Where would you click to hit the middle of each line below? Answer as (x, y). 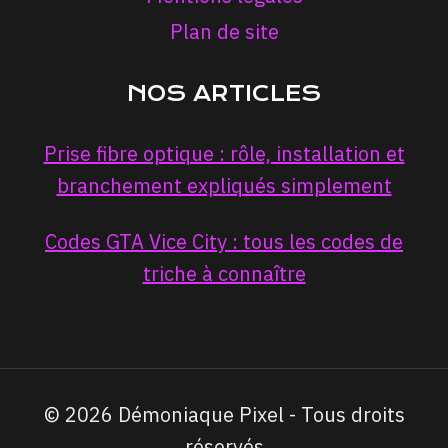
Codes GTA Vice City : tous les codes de (224, 241)
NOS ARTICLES (224, 93)
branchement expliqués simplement (224, 185)
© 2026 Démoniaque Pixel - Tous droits (224, 414)
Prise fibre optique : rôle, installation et (224, 153)
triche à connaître (224, 273)
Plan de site (224, 31)
